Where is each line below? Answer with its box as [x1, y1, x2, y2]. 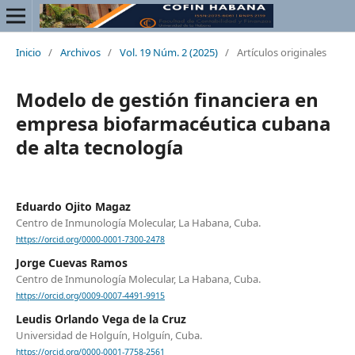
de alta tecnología [15, 133, 183, 160]
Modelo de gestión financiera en [15, 86, 319, 113]
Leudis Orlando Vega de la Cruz [15, 311, 186, 327]
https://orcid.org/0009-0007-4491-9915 [15, 290, 165, 302]
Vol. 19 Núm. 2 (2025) [119, 44, 218, 59]
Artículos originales [236, 44, 326, 59]
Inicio [15, 44, 41, 59]
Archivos [59, 44, 101, 59]
